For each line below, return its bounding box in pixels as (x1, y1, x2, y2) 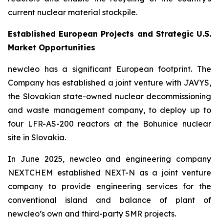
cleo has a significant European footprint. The (23, 64, 211, 74)
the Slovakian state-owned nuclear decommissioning (8, 91, 211, 101)
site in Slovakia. (8, 132, 66, 142)
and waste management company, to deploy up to (8, 105, 211, 115)
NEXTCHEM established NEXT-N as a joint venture (8, 168, 211, 177)
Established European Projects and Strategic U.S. (8, 29, 211, 39)
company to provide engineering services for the (8, 181, 211, 191)
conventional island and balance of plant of (8, 195, 211, 205)
